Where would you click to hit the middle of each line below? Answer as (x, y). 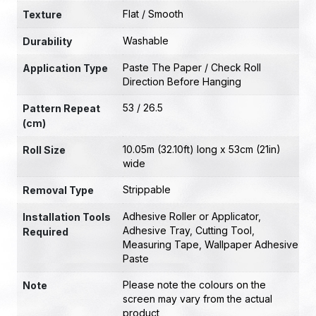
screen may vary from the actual (197, 298)
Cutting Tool (224, 230)
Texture (42, 14)
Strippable (147, 189)
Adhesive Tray (156, 230)
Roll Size (44, 150)
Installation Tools (67, 217)
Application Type (65, 68)
